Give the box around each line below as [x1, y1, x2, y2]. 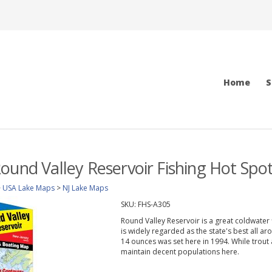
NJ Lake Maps [63, 183, 108, 193]
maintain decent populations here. [120, 246, 239, 257]
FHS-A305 [137, 199, 171, 209]
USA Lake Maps [2, 183, 55, 193]
